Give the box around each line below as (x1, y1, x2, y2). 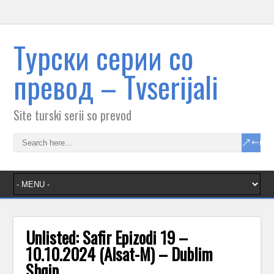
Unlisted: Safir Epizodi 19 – (26, 225, 188, 250)
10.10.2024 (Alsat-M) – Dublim (26, 242, 213, 266)
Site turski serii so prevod (13, 106, 132, 124)
